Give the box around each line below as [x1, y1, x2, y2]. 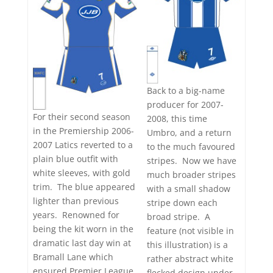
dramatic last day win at [33, 237, 131, 249]
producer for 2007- [147, 98, 224, 110]
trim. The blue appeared [33, 181, 135, 193]
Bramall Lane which [33, 251, 113, 263]
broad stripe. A [147, 210, 210, 222]
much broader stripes [147, 168, 236, 180]
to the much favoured [147, 140, 235, 152]
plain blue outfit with [33, 153, 118, 165]
